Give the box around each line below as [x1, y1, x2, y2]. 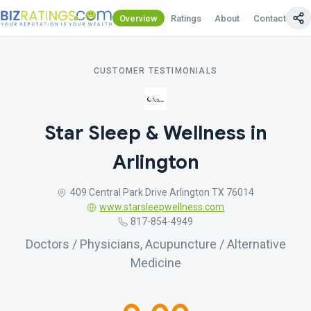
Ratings [171, 12, 202, 24]
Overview [119, 12, 158, 24]
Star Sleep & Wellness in [44, 121, 267, 145]
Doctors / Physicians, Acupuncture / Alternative [25, 237, 286, 251]
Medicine [130, 255, 181, 270]
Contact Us [253, 12, 299, 24]
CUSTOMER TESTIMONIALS [93, 66, 218, 76]
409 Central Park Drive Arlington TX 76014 [69, 187, 254, 198]
